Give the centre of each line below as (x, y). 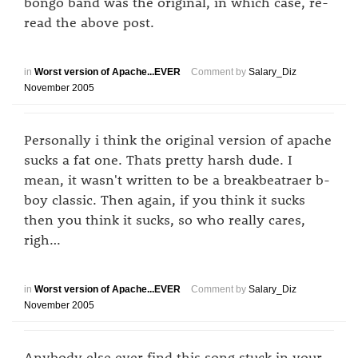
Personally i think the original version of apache (178, 139)
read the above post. (89, 22)
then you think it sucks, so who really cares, (165, 219)
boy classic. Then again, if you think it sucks (165, 199)
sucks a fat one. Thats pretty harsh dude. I (158, 159)
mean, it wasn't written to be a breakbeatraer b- (177, 179)
